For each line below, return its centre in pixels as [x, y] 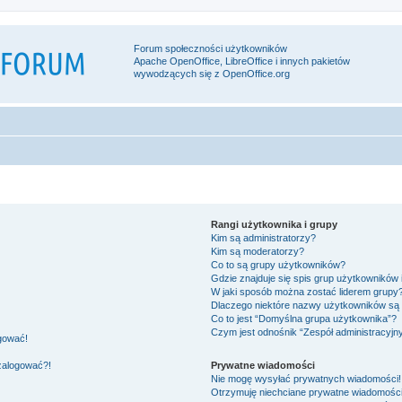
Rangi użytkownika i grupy [275, 224]
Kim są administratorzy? [264, 238]
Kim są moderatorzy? [258, 251]
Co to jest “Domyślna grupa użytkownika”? [304, 319]
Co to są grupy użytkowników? [279, 265]
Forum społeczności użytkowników [210, 48]
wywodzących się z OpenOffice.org [212, 74]
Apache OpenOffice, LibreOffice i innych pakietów [242, 61]
